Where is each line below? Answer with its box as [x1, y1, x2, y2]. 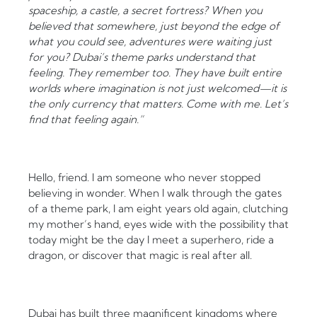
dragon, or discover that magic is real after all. [28, 248, 252, 263]
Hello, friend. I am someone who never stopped [28, 171, 260, 185]
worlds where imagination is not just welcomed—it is [28, 81, 287, 96]
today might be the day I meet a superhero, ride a [28, 233, 274, 247]
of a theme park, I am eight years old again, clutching [28, 202, 288, 216]
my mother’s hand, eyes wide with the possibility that [28, 217, 289, 231]
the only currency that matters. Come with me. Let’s [28, 97, 288, 111]
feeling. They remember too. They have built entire [28, 66, 282, 80]
